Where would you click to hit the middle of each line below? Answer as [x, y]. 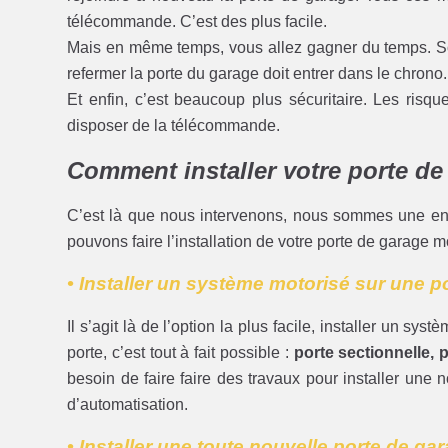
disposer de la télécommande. [174, 125]
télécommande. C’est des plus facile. [197, 21]
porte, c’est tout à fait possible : [180, 352]
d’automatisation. [128, 404]
